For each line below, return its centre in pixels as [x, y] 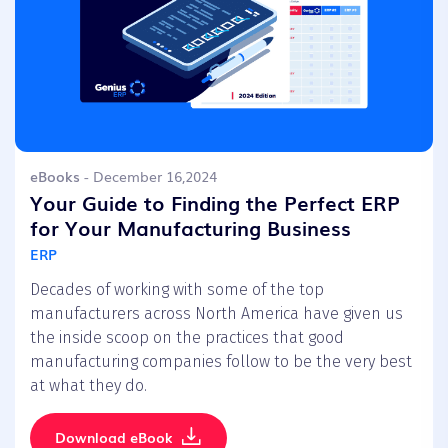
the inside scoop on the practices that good [187, 337]
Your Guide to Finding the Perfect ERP [215, 201]
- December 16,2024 [148, 175]
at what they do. [88, 385]
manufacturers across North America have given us [216, 313]
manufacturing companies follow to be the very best [221, 361]
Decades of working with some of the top [177, 289]
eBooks [55, 175]
